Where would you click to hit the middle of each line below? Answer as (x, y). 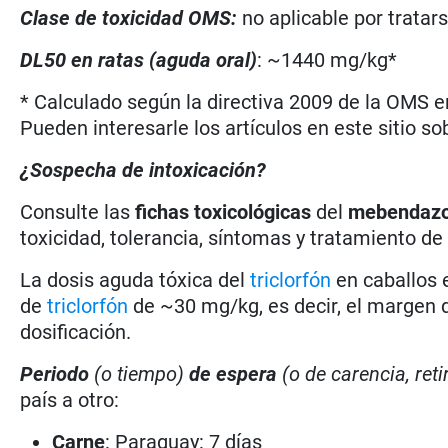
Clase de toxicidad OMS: (129, 17)
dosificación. (76, 331)
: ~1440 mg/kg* (327, 59)
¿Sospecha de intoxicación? (143, 169)
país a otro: (70, 399)
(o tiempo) (139, 373)
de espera (233, 373)
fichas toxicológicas (223, 211)
